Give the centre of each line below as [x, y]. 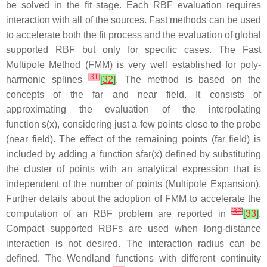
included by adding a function [71, 154]
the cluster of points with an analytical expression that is [133, 169]
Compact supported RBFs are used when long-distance [133, 228]
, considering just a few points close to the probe [159, 124]
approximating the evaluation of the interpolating [133, 109]
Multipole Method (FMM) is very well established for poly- [133, 64]
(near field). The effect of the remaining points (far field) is [133, 139]
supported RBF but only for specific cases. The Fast [133, 49]
